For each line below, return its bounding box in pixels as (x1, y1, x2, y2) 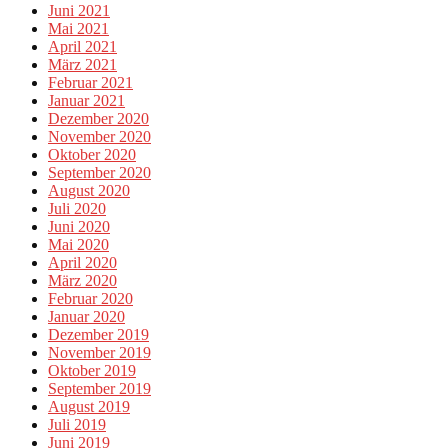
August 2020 (48, 181, 130, 199)
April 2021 (48, 37, 117, 55)
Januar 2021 (48, 91, 125, 109)
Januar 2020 (48, 307, 125, 325)
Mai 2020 (48, 235, 109, 253)
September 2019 (48, 379, 151, 397)
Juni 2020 (48, 217, 110, 235)
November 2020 (48, 127, 151, 145)
